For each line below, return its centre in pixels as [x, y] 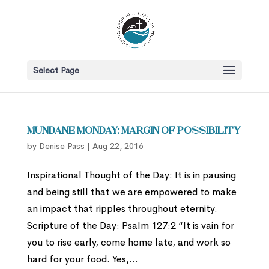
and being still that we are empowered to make [131, 192]
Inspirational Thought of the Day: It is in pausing [131, 175]
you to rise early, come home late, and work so [128, 242]
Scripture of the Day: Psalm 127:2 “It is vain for [130, 225]
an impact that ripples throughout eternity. [122, 209]
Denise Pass [62, 146]
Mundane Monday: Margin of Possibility [133, 131]
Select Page [56, 70]
